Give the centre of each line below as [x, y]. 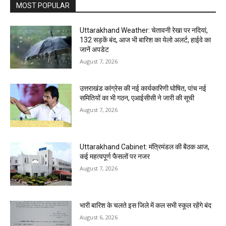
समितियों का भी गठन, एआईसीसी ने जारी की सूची [137, 98]
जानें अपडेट [95, 49]
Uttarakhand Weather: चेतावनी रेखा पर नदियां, [144, 30]
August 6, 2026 [99, 217]
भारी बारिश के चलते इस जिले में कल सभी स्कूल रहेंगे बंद [146, 205]
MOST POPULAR [43, 5]
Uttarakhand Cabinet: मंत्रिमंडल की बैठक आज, [145, 147]
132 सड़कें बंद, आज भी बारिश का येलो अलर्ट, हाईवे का [146, 40]
